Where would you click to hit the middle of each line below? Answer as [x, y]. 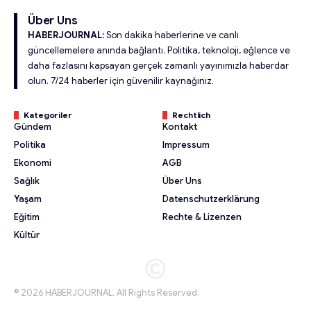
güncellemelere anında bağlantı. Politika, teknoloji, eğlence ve [159, 51]
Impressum [186, 145]
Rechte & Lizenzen [202, 217]
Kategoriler [48, 115]
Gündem [33, 127]
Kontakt [180, 127]
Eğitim [27, 217]
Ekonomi [33, 163]
